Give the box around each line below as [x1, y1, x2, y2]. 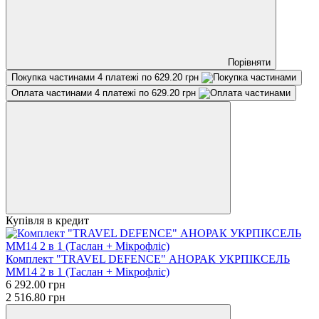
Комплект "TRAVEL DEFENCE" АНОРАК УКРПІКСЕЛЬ [6, 252, 290, 265]
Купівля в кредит [6, 214, 89, 226]
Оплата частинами [11, 87, 95, 98]
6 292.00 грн [6, 278, 66, 291]
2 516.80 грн [6, 291, 66, 303]
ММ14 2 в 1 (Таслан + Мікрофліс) [6, 265, 169, 278]
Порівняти [228, 56, 271, 68]
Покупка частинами [11, 71, 98, 83]
